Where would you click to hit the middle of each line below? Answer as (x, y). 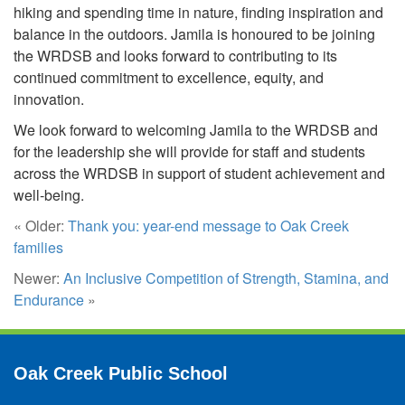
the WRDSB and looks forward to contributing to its (175, 56)
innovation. (49, 99)
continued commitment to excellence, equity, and (169, 78)
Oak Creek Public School (121, 374)
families (38, 248)
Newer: (38, 278)
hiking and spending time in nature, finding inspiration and (198, 13)
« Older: (41, 226)
